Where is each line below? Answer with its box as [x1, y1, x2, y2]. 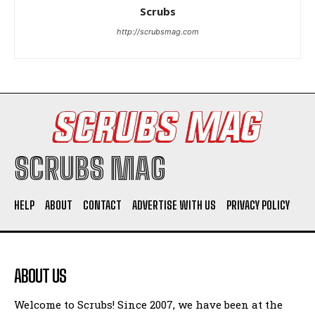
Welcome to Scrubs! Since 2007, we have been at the [14, 297, 283, 312]
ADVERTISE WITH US [132, 198, 216, 212]
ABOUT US [14, 266, 66, 287]
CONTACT [83, 198, 122, 212]
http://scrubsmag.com [116, 27, 199, 37]
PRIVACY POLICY [226, 198, 290, 212]
